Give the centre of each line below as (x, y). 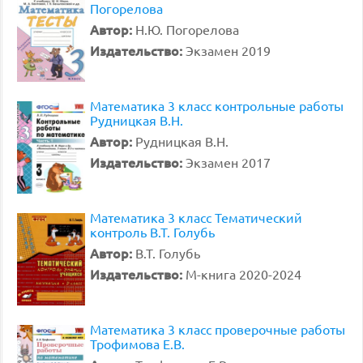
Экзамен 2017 (228, 162)
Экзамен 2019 (228, 50)
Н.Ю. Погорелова (187, 29)
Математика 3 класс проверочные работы (218, 329)
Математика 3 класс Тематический (196, 217)
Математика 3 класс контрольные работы (217, 105)
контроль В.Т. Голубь (152, 232)
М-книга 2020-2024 (243, 274)
